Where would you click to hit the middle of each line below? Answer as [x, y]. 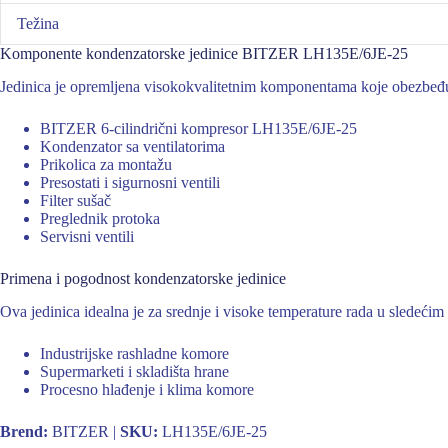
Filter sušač [75, 200]
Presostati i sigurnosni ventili [130, 182]
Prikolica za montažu [106, 164]
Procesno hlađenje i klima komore [147, 389]
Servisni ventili [87, 236]
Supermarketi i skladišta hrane [134, 371]
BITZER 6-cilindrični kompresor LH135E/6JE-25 [198, 128]
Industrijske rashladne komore [134, 353]
